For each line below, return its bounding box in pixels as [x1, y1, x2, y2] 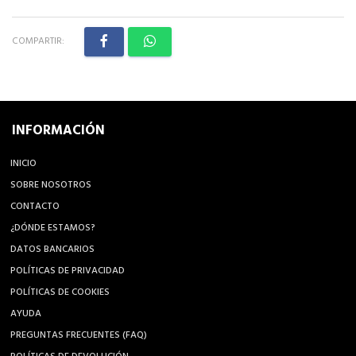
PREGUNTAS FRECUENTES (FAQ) [10, 327, 147, 344]
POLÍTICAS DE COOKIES [10, 284, 110, 301]
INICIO [10, 156, 37, 172]
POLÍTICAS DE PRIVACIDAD [10, 263, 125, 280]
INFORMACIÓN [12, 120, 105, 142]
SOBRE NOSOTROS [10, 177, 91, 194]
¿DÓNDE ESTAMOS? [10, 220, 95, 237]
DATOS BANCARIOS [10, 242, 95, 258]
